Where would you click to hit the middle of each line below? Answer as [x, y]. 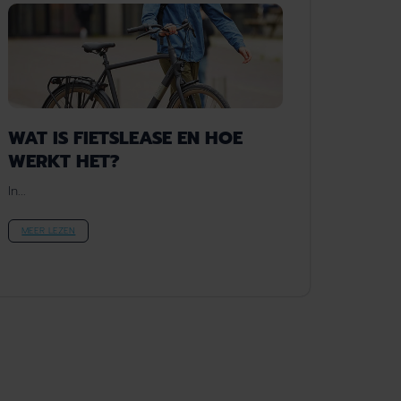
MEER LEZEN [49, 230]
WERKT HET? [64, 161]
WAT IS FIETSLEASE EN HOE [126, 137]
